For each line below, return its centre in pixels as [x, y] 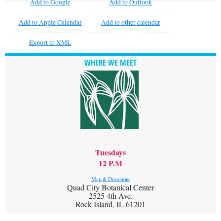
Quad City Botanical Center [110, 187]
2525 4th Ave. [110, 196]
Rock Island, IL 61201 [110, 204]
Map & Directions [110, 179]
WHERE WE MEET [110, 63]
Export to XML [50, 42]
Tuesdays [110, 152]
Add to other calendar [130, 22]
